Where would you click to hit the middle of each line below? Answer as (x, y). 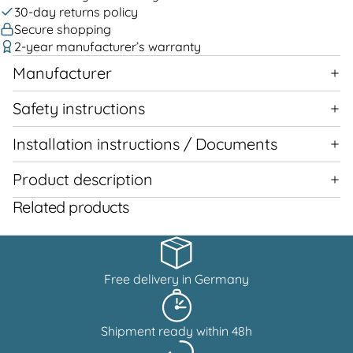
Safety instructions (79, 108)
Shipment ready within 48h (176, 331)
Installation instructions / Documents (145, 143)
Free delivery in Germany (176, 279)
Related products (71, 206)
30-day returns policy (76, 11)
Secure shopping (63, 29)
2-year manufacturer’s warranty (108, 46)
